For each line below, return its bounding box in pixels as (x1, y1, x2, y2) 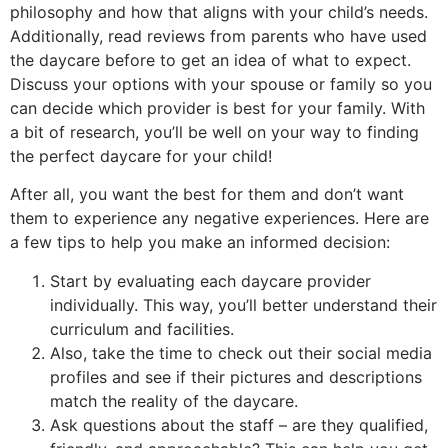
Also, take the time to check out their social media (50, 342, 432, 363)
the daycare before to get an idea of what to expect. (10, 49, 411, 70)
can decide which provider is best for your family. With (10, 97, 425, 118)
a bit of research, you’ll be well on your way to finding (10, 121, 419, 142)
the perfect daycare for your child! (10, 145, 272, 166)
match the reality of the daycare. (50, 390, 298, 411)
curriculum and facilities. (50, 318, 234, 339)
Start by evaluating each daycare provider (50, 270, 371, 291)
